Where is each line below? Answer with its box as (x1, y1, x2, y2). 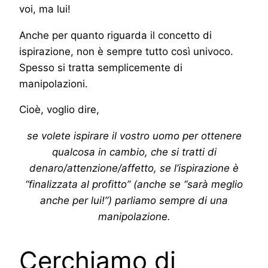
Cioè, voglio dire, (19, 103, 99, 116)
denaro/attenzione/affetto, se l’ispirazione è (29, 162, 239, 175)
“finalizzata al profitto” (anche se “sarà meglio (25, 178, 243, 191)
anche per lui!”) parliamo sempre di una (40, 194, 228, 207)
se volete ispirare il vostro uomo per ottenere (26, 130, 242, 142)
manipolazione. (98, 211, 170, 223)
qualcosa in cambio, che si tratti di (51, 146, 217, 159)
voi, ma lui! (19, 2, 71, 15)
